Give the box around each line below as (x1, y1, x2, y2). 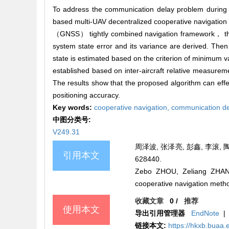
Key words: (53, 103, 94, 112)
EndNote (191, 209, 220, 218)
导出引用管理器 (135, 209, 186, 218)
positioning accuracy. (53, 91, 120, 100)
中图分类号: (53, 116, 93, 124)
